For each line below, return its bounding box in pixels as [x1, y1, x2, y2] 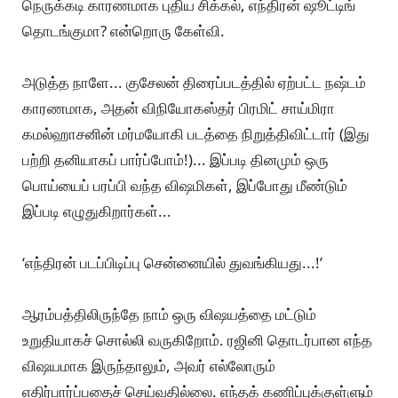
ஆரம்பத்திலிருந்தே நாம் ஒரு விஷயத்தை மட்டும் [22, 304, 316, 325]
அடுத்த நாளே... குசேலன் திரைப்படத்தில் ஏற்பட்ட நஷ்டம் [22, 72, 366, 93]
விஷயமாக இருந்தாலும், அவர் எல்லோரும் [22, 355, 275, 377]
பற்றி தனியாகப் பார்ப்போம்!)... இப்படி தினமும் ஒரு [22, 149, 329, 171]
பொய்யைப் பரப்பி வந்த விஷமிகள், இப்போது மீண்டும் [22, 175, 347, 196]
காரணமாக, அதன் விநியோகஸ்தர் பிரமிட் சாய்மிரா [22, 98, 335, 119]
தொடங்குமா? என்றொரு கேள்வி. [22, 20, 225, 42]
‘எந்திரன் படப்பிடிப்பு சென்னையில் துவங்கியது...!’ [22, 252, 322, 274]
